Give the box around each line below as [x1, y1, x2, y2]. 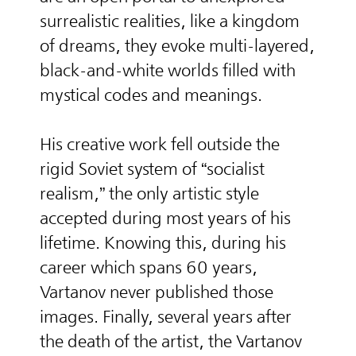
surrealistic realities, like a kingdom [40, 10, 300, 32]
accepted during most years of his [40, 207, 291, 229]
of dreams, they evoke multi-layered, [40, 34, 315, 56]
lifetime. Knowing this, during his [40, 231, 286, 253]
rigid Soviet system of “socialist [40, 157, 265, 180]
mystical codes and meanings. [40, 83, 262, 106]
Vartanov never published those [40, 281, 273, 303]
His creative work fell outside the [40, 133, 280, 155]
